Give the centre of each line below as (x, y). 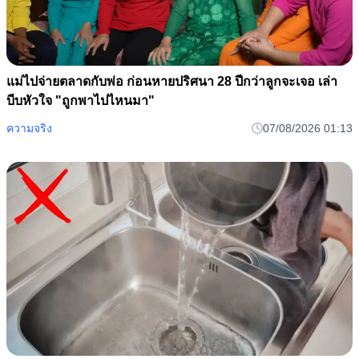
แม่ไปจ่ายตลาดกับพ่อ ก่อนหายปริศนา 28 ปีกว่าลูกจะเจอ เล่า (172, 81)
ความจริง (29, 128)
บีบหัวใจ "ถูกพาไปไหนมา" (81, 100)
